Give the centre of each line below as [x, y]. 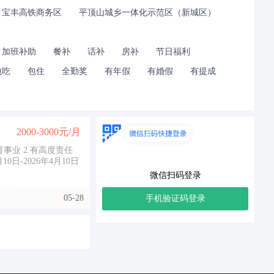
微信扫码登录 [175, 175]
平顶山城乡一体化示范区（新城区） [147, 13]
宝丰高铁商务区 [32, 13]
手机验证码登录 [175, 198]
